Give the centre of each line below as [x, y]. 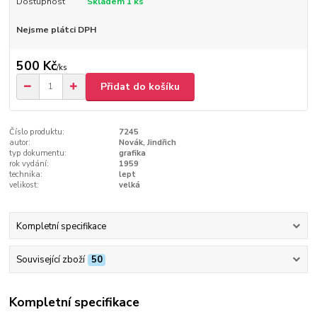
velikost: [24, 185]
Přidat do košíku [140, 86]
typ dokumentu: [38, 154]
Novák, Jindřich [147, 143]
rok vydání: [29, 164]
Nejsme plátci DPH [56, 29]
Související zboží [50, 259]
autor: [20, 143]
